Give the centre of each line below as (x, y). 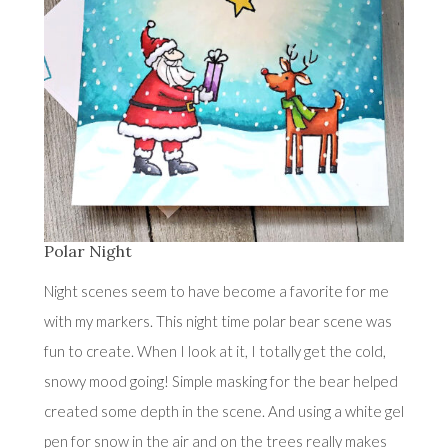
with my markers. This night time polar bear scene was (217, 320)
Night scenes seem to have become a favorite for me (216, 290)
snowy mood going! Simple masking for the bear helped (220, 380)
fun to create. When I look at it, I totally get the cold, (214, 350)
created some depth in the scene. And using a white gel (223, 410)
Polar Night (87, 250)
